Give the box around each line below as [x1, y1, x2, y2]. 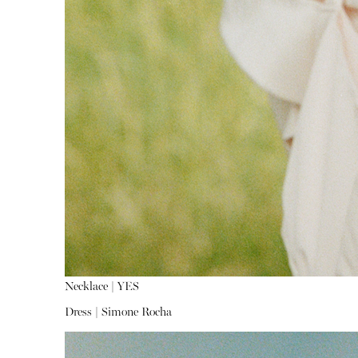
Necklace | [64, 281, 114, 294]
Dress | [64, 307, 101, 320]
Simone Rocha [101, 307, 172, 320]
